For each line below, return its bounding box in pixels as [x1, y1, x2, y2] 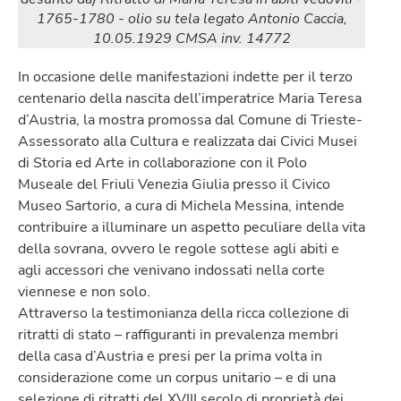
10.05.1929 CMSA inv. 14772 [92, 28, 291, 48]
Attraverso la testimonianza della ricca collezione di [18, 303, 349, 323]
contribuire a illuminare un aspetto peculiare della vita [18, 217, 365, 237]
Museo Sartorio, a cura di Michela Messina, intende [18, 195, 345, 216]
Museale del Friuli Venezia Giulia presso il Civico [18, 174, 330, 194]
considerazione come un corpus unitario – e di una [18, 367, 336, 388]
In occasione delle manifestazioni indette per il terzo [18, 66, 353, 87]
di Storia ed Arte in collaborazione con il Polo [18, 152, 307, 173]
